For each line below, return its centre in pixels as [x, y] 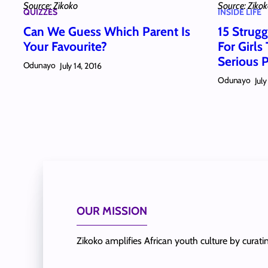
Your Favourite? [65, 47]
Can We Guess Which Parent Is [106, 32]
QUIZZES [40, 12]
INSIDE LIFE [240, 12]
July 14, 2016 [81, 66]
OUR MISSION [112, 211]
